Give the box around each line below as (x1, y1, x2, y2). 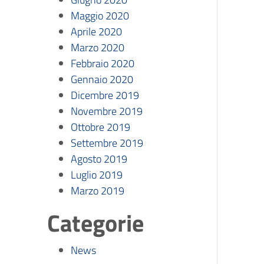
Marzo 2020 (71, 39, 124, 55)
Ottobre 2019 (71, 119, 130, 135)
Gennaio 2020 (71, 71, 133, 87)
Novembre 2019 (71, 103, 143, 119)
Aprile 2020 (71, 24, 122, 39)
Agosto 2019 (71, 151, 127, 167)
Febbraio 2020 (71, 55, 134, 71)
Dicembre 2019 (71, 87, 139, 103)
